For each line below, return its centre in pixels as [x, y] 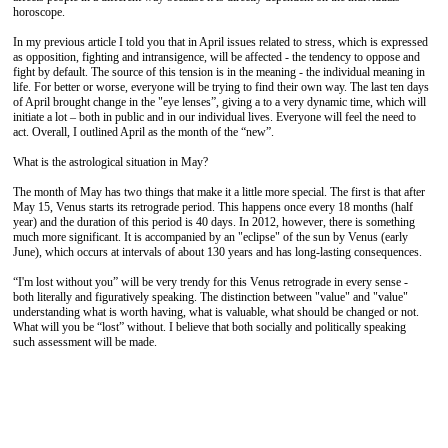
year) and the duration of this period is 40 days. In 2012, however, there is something [214, 222]
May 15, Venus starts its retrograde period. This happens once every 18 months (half [213, 207]
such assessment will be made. [85, 342]
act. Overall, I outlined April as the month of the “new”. [143, 132]
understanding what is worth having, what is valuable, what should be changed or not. [216, 312]
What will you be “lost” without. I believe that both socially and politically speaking [209, 327]
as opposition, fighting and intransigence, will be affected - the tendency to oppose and [216, 57]
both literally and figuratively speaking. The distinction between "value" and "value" [210, 297]
